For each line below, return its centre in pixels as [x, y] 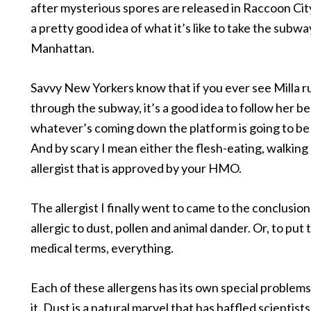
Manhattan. [62, 48]
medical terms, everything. [102, 248]
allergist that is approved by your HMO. [136, 168]
